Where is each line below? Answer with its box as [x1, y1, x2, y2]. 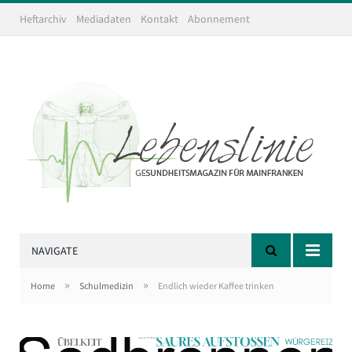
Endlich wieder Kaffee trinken [158, 280, 274, 291]
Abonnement [187, 12, 250, 26]
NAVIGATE [31, 244, 78, 258]
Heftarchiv [20, 12, 67, 26]
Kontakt [140, 12, 178, 26]
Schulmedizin [79, 280, 134, 291]
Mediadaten [75, 12, 131, 26]
